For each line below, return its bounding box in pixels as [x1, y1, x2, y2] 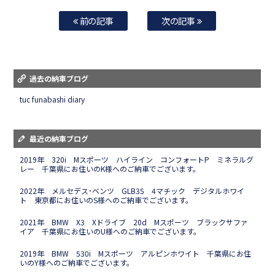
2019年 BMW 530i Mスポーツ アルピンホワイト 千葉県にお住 [20, 247, 251, 258]
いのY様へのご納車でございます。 [20, 257, 134, 268]
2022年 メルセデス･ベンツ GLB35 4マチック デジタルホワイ [20, 185, 244, 196]
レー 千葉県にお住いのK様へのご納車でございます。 [20, 163, 201, 174]
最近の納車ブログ [29, 133, 89, 144]
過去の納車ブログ [29, 72, 89, 83]
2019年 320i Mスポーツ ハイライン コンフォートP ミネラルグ [20, 153, 254, 165]
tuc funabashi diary [20, 93, 85, 104]
